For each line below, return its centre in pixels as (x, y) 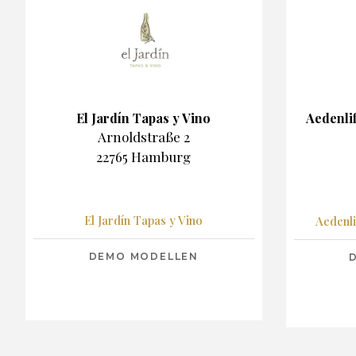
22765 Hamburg (144, 156)
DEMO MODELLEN (143, 256)
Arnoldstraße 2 (143, 136)
